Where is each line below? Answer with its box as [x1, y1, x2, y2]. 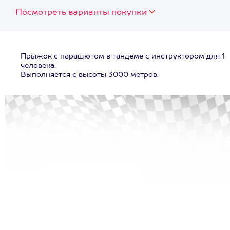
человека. [21, 62, 56, 69]
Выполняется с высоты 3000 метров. [21, 71, 159, 79]
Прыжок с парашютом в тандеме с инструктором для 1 [21, 53, 225, 60]
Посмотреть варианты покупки [15, 9, 147, 17]
